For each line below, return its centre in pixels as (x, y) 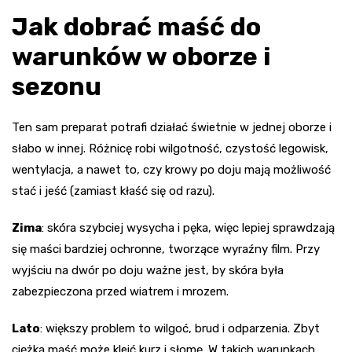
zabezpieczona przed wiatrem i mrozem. (120, 291)
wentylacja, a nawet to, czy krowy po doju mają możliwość (171, 169)
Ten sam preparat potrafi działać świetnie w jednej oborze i (172, 127)
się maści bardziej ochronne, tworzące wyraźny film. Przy (166, 249)
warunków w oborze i (141, 56)
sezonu (57, 86)
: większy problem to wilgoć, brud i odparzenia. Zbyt (180, 328)
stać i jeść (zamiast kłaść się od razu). (113, 191)
